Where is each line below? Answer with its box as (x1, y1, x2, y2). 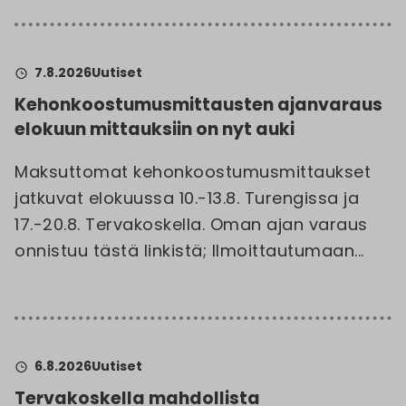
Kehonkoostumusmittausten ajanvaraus (14, 92, 382, 117)
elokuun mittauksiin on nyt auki (14, 117, 295, 141)
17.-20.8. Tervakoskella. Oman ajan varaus (14, 213, 368, 236)
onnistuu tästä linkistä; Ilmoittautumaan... (14, 239, 364, 262)
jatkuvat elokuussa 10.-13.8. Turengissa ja (14, 187, 359, 209)
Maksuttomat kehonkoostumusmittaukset (14, 160, 371, 183)
